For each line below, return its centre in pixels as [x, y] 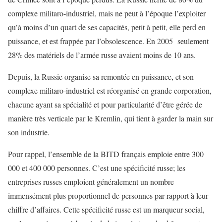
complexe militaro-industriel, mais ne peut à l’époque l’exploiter [107, 13]
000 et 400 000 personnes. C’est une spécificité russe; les [97, 167]
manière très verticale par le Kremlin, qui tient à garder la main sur [111, 118]
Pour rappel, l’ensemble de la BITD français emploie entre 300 [106, 154]
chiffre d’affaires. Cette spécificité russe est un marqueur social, [106, 209]
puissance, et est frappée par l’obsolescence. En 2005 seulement [108, 41]
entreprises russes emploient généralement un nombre [91, 181]
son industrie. [30, 132]
